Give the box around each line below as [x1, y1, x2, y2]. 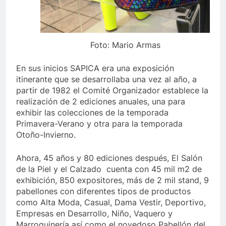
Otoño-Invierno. [16, 129, 76, 140]
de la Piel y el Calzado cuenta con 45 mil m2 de [16, 163, 202, 174]
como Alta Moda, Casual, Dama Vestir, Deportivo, [16, 197, 206, 207]
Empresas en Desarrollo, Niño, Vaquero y [16, 208, 173, 218]
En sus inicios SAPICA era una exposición [16, 63, 174, 73]
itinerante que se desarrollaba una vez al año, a [16, 74, 197, 84]
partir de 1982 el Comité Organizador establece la [16, 85, 208, 95]
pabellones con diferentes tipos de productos [16, 186, 191, 196]
